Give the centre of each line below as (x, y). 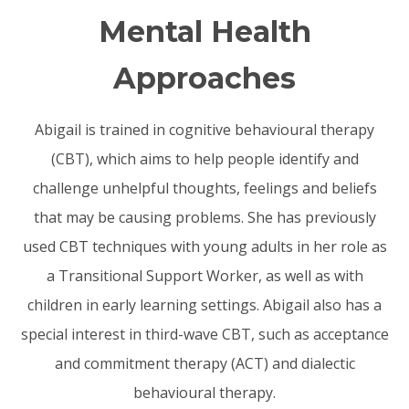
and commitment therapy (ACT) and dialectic (204, 363)
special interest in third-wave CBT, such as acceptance (204, 334)
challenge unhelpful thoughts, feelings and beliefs (204, 188)
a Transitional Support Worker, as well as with (204, 275)
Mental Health (204, 31)
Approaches (204, 78)
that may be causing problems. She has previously (204, 217)
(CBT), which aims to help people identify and (204, 158)
